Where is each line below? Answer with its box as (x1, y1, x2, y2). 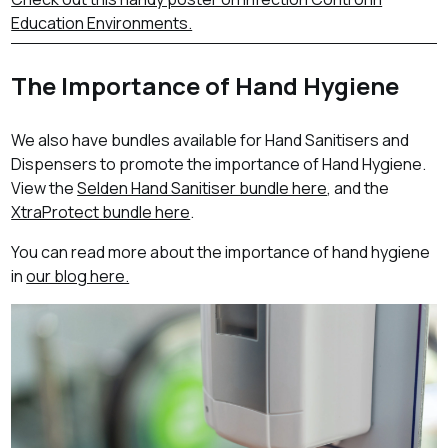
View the (11, 177, 78, 200)
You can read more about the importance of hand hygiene (11, 241, 431, 264)
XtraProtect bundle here (11, 201, 191, 224)
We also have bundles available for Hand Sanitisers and (11, 129, 410, 152)
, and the (327, 177, 390, 200)
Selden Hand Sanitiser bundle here (77, 177, 328, 200)
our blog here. (26, 265, 130, 288)
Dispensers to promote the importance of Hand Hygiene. (11, 153, 427, 176)
